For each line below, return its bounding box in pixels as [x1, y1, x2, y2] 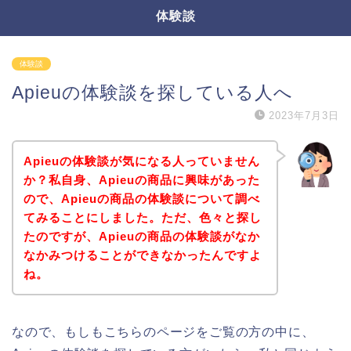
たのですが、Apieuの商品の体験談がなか [23, 229, 260, 243]
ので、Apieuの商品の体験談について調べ [23, 191, 260, 205]
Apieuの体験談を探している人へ [12, 82, 293, 103]
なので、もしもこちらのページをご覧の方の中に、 [12, 324, 315, 338]
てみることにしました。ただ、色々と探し [23, 210, 262, 224]
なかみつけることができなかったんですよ [23, 248, 262, 262]
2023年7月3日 [269, 110, 339, 121]
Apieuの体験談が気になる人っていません [23, 154, 260, 168]
